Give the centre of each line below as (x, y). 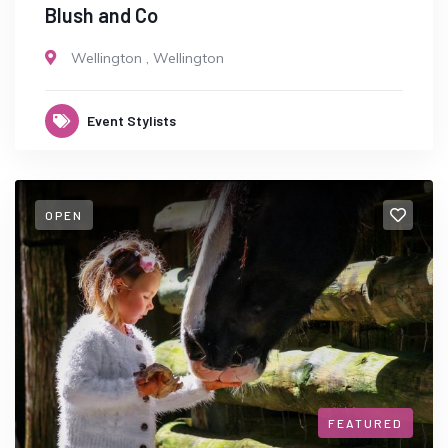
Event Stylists (131, 120)
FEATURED (365, 423)
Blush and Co (101, 14)
